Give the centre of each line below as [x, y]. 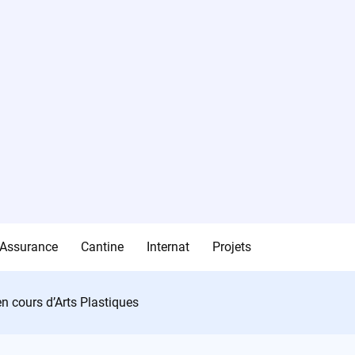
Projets [231, 247]
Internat [168, 247]
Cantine [102, 247]
